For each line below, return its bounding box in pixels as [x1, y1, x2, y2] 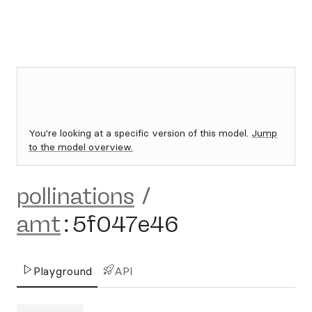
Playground [33, 264, 92, 278]
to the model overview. [29, 141, 133, 153]
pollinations [17, 183, 134, 210]
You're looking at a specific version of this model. [29, 127, 251, 139]
